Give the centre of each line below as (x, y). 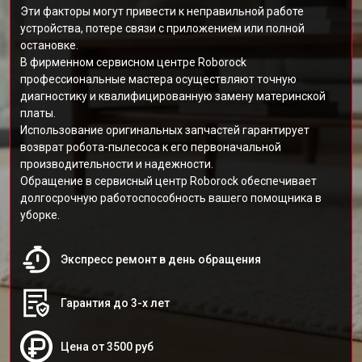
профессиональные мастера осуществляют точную (158, 79)
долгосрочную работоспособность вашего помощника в (171, 198)
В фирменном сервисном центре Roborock (133, 62)
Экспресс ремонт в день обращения (161, 259)
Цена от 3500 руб (107, 347)
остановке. (49, 45)
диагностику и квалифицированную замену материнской (173, 96)
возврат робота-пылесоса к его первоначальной (151, 147)
